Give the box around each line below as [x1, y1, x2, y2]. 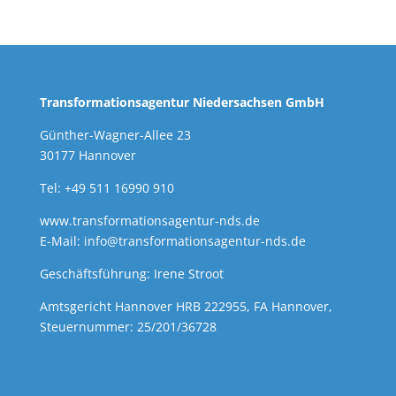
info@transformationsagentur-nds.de [83, 232, 306, 250]
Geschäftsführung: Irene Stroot [39, 265, 224, 283]
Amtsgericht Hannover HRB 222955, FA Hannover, [39, 298, 332, 316]
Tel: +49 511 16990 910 [39, 179, 174, 197]
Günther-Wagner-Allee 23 [39, 126, 191, 144]
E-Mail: [39, 232, 84, 250]
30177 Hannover [39, 147, 136, 164]
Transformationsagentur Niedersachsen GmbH [39, 94, 324, 111]
